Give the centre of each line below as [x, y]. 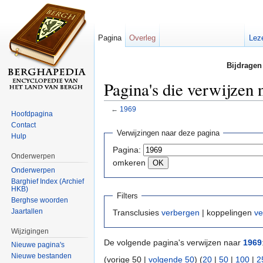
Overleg [143, 38]
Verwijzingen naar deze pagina [168, 133]
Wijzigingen [30, 231]
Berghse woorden [40, 200]
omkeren [129, 162]
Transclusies [137, 213]
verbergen [181, 213]
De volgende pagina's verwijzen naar [173, 243]
